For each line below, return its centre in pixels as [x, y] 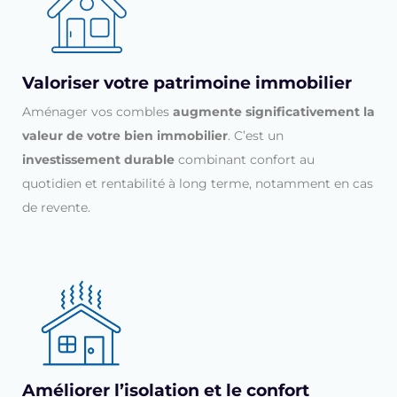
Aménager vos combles [97, 111]
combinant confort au [245, 159]
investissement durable [98, 159]
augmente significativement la [274, 111]
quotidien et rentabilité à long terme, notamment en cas [198, 183]
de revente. [56, 207]
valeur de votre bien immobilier [125, 135]
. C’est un [256, 135]
